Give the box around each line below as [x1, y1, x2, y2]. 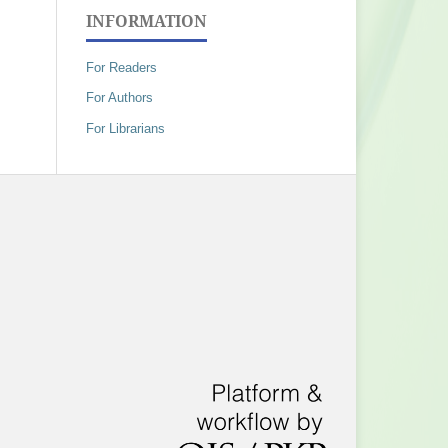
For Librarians [86, 121, 165, 137]
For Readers [86, 59, 157, 75]
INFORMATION [86, 9, 207, 32]
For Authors [86, 90, 153, 106]
